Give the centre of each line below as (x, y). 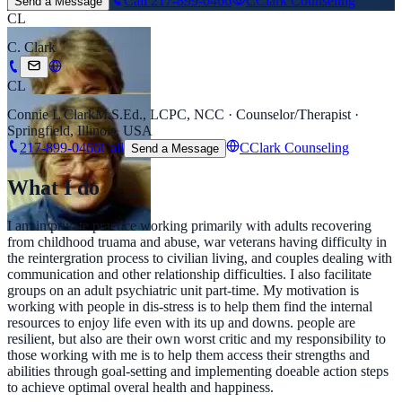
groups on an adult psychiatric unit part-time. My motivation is (183, 291)
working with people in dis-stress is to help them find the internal (190, 307)
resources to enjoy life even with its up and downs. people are (181, 323)
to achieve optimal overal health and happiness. (140, 388)
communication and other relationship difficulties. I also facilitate (189, 275)
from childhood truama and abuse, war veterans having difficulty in (197, 242)
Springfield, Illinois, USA (80, 131)
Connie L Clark (51, 115)
